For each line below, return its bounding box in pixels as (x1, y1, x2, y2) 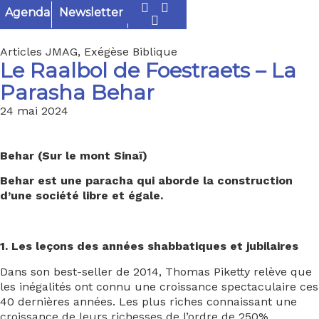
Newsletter (59, 6, 124, 19)
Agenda (5, 6, 50, 19)
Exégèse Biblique (84, 45, 177, 58)
